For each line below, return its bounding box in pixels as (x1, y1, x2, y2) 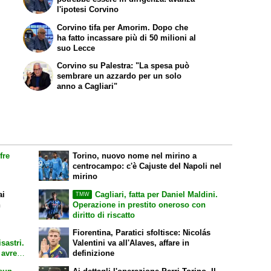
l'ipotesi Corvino (57, 4, 119, 14)
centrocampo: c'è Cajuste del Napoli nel (73, 161, 222, 171)
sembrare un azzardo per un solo (57, 71, 182, 81)
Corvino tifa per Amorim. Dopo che (57, 22, 189, 32)
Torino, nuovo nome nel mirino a (73, 151, 197, 160)
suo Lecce (57, 43, 96, 53)
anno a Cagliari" (57, 82, 118, 91)
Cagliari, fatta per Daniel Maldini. (94, 189, 218, 199)
